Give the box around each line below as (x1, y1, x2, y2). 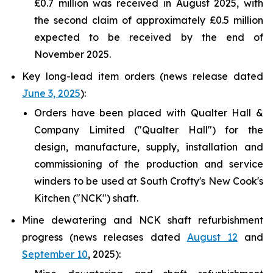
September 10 (22, 248, 88, 260)
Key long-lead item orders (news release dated (22, 70, 263, 82)
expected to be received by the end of (34, 31, 263, 43)
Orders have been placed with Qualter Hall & (34, 107, 263, 119)
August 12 (186, 231, 238, 243)
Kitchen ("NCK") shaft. (34, 192, 138, 204)
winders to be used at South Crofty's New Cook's (34, 175, 263, 187)
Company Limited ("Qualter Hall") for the (34, 124, 263, 136)
